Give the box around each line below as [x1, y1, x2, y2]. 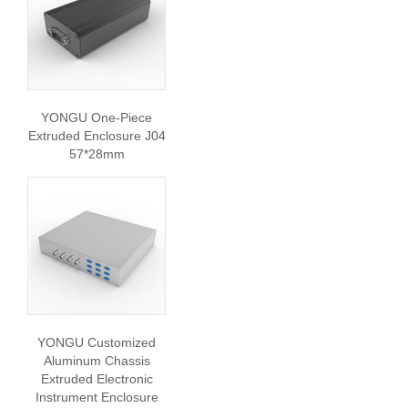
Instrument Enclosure [35, 390, 158, 404]
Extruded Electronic [40, 372, 153, 386]
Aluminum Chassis [43, 353, 150, 368]
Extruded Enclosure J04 [27, 128, 166, 143]
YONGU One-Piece [41, 110, 152, 125]
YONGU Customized [37, 335, 156, 350]
